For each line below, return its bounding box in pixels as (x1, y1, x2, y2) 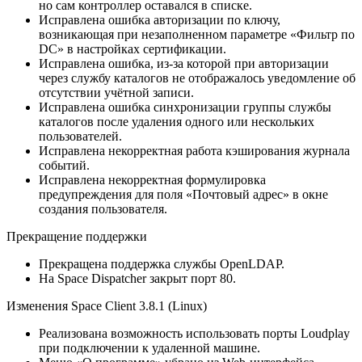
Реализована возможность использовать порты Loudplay (39, 326, 350, 340)
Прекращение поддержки (6, 229, 147, 243)
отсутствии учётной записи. (39, 85, 194, 99)
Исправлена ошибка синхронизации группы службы (39, 99, 331, 114)
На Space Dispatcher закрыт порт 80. (39, 271, 236, 285)
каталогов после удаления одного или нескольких (39, 114, 314, 128)
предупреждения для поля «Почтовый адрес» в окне (39, 187, 328, 201)
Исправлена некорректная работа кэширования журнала (39, 143, 350, 158)
